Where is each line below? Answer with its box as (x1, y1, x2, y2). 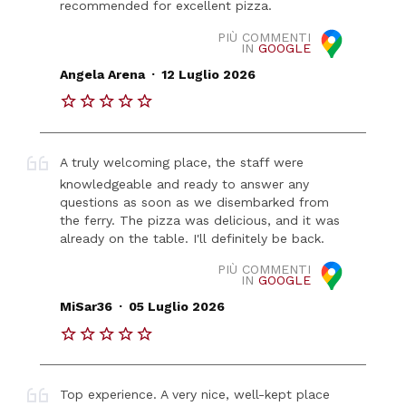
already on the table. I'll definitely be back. (60, 230, 325, 246)
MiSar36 (60, 299, 113, 314)
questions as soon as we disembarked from (60, 194, 330, 209)
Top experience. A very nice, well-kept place (60, 387, 331, 402)
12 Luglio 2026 (160, 67, 256, 82)
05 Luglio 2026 (128, 299, 225, 314)
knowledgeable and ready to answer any (60, 176, 310, 191)
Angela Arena (60, 67, 146, 82)
